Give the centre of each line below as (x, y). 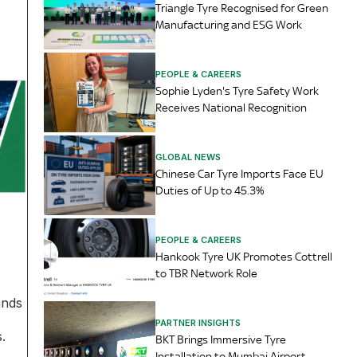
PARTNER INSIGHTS (198, 322)
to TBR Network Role (207, 273)
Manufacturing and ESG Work (229, 24)
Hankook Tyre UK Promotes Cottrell (244, 256)
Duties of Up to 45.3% (210, 190)
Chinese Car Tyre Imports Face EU (240, 173)
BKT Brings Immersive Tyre (221, 339)
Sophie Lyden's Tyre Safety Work (237, 90)
